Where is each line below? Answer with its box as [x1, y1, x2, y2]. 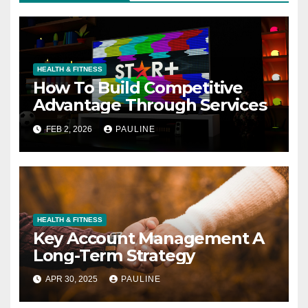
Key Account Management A [32, 228, 264, 248]
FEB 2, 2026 [43, 124, 94, 134]
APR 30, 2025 [43, 274, 100, 285]
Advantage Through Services [32, 95, 267, 115]
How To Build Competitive [32, 78, 243, 98]
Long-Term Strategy [32, 245, 196, 265]
